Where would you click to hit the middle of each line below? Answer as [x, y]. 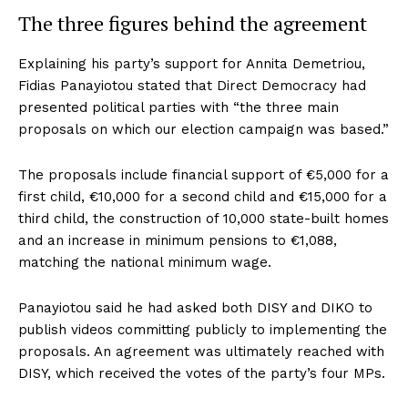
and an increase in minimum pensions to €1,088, [178, 240]
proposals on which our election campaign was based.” [204, 129]
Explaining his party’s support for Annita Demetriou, [192, 63]
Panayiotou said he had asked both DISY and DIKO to [195, 307]
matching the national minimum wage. [145, 262]
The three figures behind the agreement [193, 23]
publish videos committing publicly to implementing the [203, 329]
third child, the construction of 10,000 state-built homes [204, 218]
